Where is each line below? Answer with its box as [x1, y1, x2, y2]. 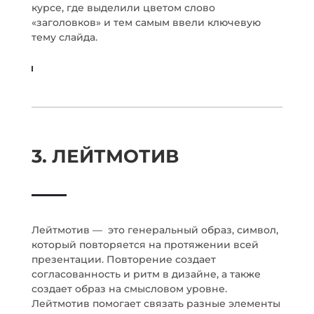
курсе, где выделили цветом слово [31, 1, 215, 14]
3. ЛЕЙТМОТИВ [31, 145, 179, 168]
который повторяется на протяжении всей [31, 238, 259, 251]
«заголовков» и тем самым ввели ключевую [31, 16, 261, 29]
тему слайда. [31, 31, 97, 43]
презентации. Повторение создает [31, 253, 216, 266]
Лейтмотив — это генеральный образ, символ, [31, 224, 278, 236]
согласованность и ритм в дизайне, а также [31, 268, 261, 280]
